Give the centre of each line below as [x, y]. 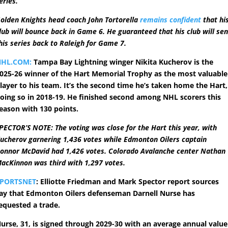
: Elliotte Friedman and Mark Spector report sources [128, 182]
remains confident [171, 20]
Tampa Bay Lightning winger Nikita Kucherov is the [123, 62]
